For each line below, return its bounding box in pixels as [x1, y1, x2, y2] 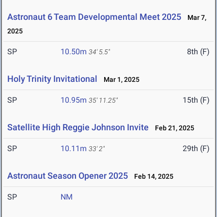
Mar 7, [183, 14, 206, 22]
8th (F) [187, 47, 210, 57]
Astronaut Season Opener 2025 [7, 170, 128, 181]
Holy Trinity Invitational [7, 74, 99, 84]
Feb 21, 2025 [151, 124, 194, 132]
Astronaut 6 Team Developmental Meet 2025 [7, 12, 181, 22]
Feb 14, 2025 [130, 172, 173, 181]
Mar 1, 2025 [99, 76, 139, 84]
